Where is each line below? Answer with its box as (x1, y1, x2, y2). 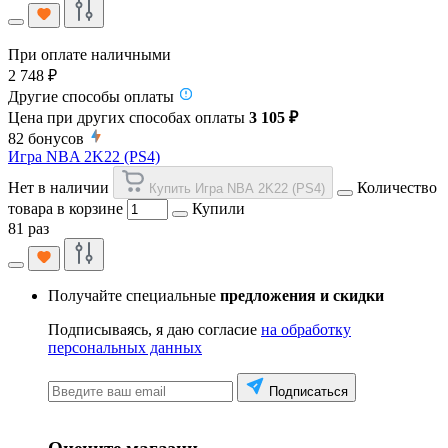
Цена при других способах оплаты (8, 108, 249, 126)
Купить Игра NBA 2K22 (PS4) (149, 180, 325, 196)
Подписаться (269, 383, 348, 399)
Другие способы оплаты (8, 87, 174, 105)
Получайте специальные (48, 286, 220, 304)
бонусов (28, 129, 84, 147)
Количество (357, 178, 437, 196)
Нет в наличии (8, 178, 109, 196)
